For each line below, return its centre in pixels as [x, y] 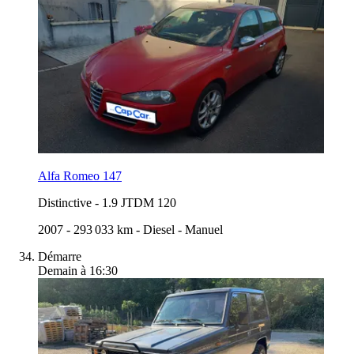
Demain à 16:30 [78, 270]
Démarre [60, 256]
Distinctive [65, 202]
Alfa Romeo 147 [80, 175]
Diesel [159, 229]
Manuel [204, 229]
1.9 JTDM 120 [139, 202]
